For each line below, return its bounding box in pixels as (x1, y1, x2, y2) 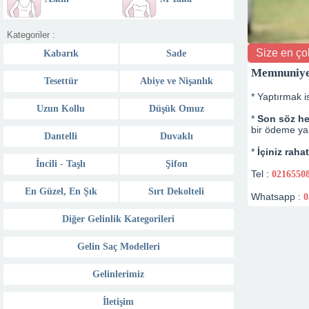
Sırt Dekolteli (148, 186, 205, 197)
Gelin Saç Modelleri (77, 241, 160, 252)
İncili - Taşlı (36, 159, 86, 169)
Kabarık (43, 48, 79, 59)
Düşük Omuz (148, 103, 204, 114)
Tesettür (43, 76, 78, 86)
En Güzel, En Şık (24, 186, 97, 197)
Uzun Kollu (37, 103, 86, 114)
